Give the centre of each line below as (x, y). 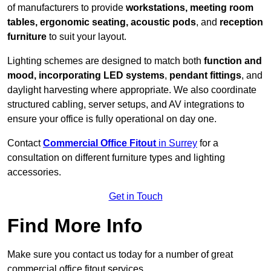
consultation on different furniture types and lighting (116, 158)
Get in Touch (135, 197)
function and (233, 61)
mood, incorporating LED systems (86, 76)
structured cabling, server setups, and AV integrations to (126, 105)
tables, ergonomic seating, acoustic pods (102, 22)
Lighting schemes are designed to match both (106, 61)
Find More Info (75, 226)
